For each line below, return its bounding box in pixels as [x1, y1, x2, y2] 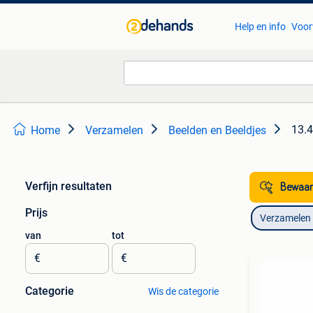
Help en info [234, 21, 286, 32]
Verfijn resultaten [25, 180, 112, 193]
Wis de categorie [147, 286, 219, 297]
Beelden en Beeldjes [168, 124, 266, 137]
